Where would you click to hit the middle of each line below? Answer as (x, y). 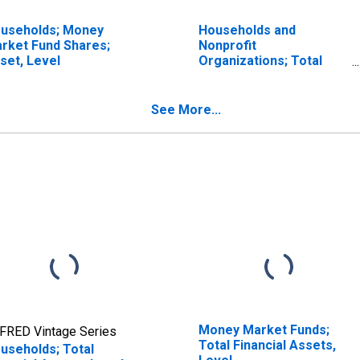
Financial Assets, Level (268, 76)
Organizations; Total (260, 60)
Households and (247, 30)
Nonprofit (227, 45)
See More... (186, 109)
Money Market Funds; (264, 329)
